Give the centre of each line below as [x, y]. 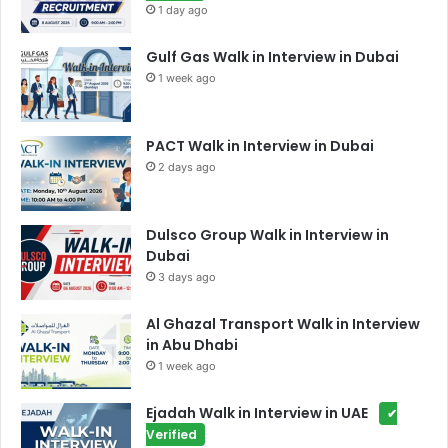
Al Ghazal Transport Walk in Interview [283, 324]
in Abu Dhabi [192, 345]
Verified [171, 435]
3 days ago [187, 277]
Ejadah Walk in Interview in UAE [258, 413]
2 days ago [187, 167]
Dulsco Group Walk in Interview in [267, 235]
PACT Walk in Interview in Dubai [260, 146]
